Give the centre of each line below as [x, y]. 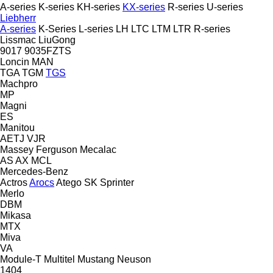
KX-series [144, 7]
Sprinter [117, 182]
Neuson [134, 259]
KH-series [98, 7]
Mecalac [98, 149]
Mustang [96, 259]
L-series [96, 29]
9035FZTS [48, 51]
